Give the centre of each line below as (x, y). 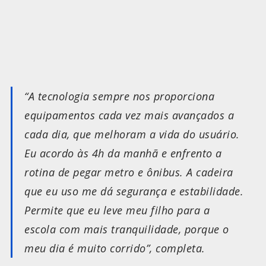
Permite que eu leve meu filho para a (117, 210)
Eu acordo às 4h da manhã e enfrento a (123, 153)
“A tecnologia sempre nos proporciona (119, 96)
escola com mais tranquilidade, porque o (127, 229)
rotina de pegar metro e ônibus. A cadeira (129, 172)
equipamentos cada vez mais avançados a (129, 115)
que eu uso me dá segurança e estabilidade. (134, 191)
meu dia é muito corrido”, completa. (115, 248)
